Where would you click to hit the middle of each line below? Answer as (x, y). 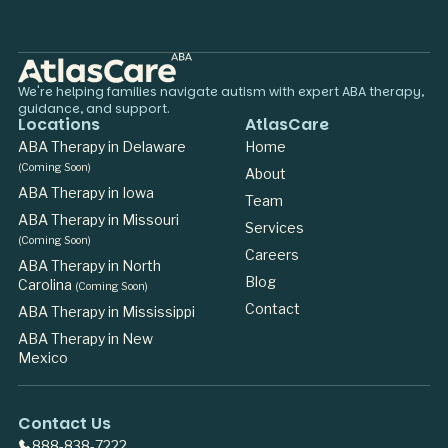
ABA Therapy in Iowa (85, 193)
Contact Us (64, 424)
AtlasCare (286, 125)
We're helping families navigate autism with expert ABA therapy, (220, 92)
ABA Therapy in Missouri (98, 220)
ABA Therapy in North (89, 266)
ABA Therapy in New (85, 339)
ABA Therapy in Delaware (101, 147)
